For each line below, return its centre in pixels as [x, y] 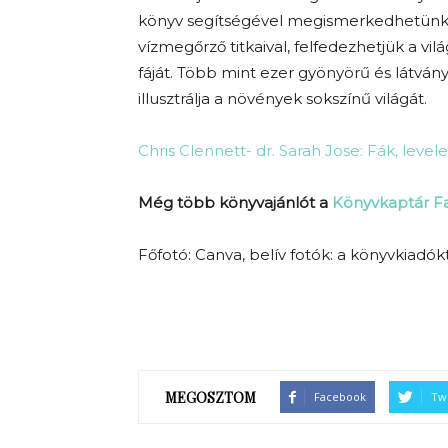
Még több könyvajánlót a [235, 202]
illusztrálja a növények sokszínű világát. [282, 98]
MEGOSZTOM [210, 397]
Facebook [340, 396]
